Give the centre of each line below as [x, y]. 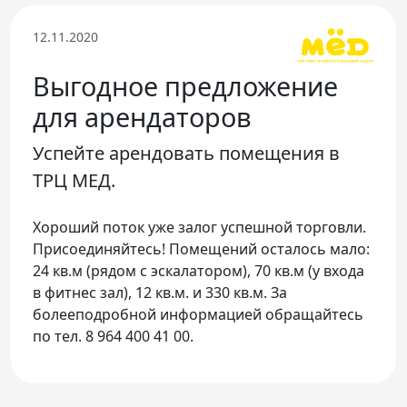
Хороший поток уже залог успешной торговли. [199, 227]
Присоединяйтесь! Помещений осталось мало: [201, 248]
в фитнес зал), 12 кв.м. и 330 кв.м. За [160, 292]
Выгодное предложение [185, 85]
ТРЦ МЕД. [74, 180]
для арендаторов [142, 116]
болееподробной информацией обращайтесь [198, 314]
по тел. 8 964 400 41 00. [113, 336]
